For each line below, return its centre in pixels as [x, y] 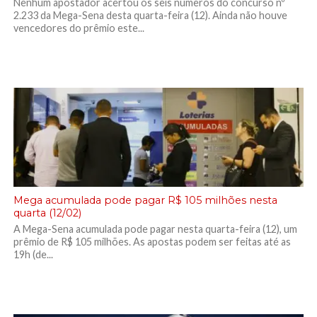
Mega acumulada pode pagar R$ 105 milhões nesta [145, 200]
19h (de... [33, 254]
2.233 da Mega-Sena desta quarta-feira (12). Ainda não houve [150, 15]
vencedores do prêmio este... [79, 28]
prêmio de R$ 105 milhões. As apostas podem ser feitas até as [152, 242]
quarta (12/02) [47, 213]
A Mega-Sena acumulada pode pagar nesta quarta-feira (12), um [155, 229]
